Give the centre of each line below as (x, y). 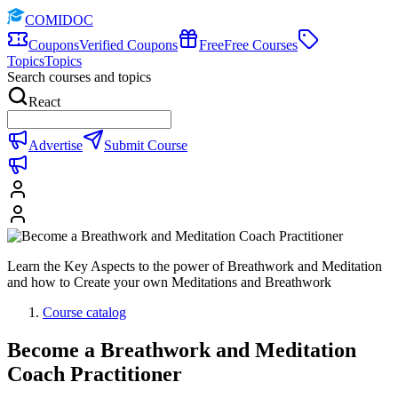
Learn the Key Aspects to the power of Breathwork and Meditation (195, 266)
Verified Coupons (128, 45)
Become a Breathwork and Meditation (182, 350)
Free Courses (261, 45)
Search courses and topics (79, 77)
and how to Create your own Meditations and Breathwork (169, 282)
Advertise (56, 145)
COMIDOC (59, 20)
